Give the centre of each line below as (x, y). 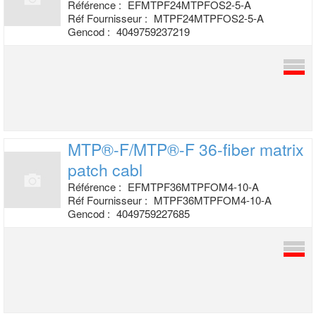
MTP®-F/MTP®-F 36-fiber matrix (186, 149)
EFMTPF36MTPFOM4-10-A (193, 187)
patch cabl (105, 170)
